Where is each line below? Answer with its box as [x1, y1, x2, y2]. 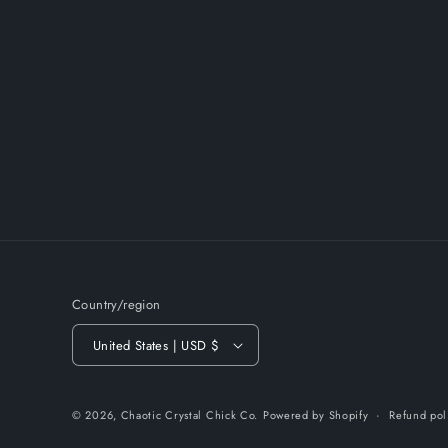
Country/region [72, 295, 161, 314]
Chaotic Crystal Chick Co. [120, 407, 259, 423]
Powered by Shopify [262, 407, 369, 423]
